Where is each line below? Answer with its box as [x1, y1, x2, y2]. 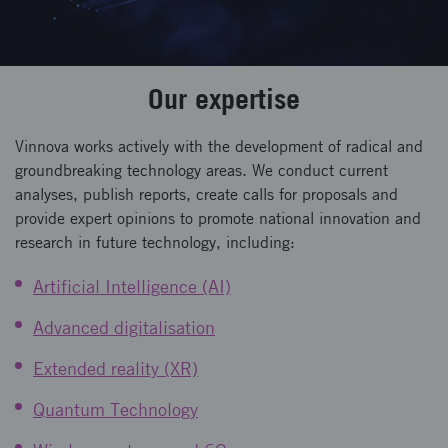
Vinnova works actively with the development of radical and [15, 136, 423, 156]
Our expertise [148, 81, 300, 115]
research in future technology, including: [15, 232, 295, 252]
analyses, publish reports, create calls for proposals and [15, 184, 398, 204]
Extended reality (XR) [33, 357, 198, 379]
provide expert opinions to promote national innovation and [15, 208, 421, 228]
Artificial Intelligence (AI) [33, 275, 231, 297]
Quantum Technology [33, 398, 198, 420]
